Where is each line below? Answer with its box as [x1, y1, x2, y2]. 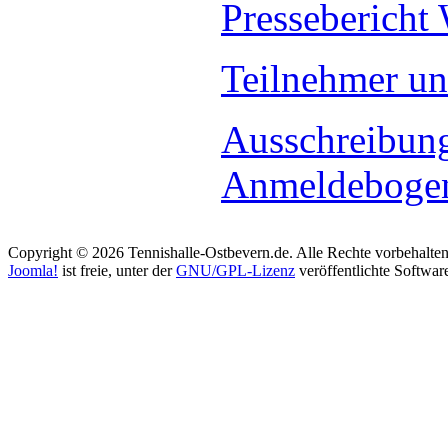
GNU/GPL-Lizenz [176, 262, 295, 279]
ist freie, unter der [58, 262, 176, 279]
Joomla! [8, 262, 58, 279]
